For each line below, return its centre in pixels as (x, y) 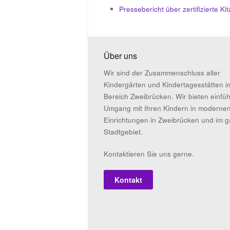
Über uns (120, 56)
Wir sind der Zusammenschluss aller (162, 73)
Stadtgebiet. (123, 132)
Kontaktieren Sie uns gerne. (149, 154)
